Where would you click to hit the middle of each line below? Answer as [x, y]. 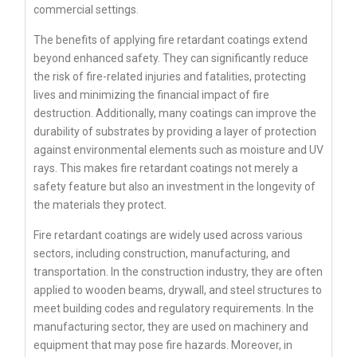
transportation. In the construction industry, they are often [178, 272]
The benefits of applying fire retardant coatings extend [171, 40]
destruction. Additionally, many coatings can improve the [175, 114]
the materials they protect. [100, 205]
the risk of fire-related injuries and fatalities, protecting [170, 77]
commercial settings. [86, 10]
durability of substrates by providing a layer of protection [175, 132]
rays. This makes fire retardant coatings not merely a [166, 169]
